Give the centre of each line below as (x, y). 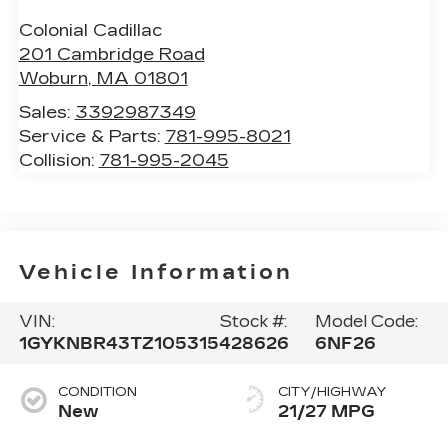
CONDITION (97, 391)
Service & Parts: (91, 136)
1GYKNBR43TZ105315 (118, 343)
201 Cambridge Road (111, 54)
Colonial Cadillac (90, 30)
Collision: (58, 160)
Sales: (46, 112)
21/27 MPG (326, 411)
